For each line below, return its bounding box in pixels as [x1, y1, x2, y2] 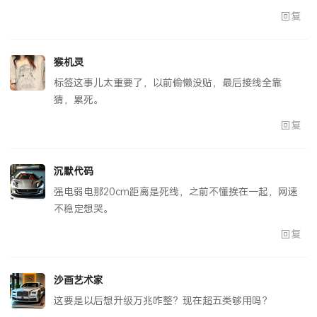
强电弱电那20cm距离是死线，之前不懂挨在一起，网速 [53, 185, 298, 199]
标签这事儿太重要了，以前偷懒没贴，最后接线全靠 [53, 76, 282, 90]
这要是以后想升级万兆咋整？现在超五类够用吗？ [53, 294, 272, 308]
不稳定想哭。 [53, 202, 113, 216]
